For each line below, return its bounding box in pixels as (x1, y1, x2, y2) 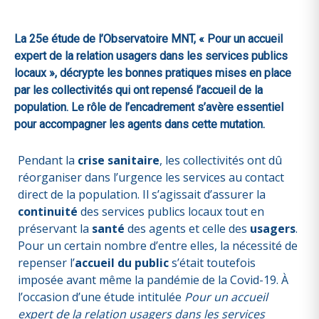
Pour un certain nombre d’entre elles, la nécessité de (18, 238, 298, 253)
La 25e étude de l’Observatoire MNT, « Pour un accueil (14, 32, 283, 46)
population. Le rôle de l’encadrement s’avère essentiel (14, 100, 283, 114)
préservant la (18, 221, 92, 236)
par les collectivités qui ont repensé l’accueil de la (14, 83, 263, 97)
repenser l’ (18, 255, 75, 271)
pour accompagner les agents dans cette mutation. (14, 117, 265, 131)
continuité (18, 204, 78, 219)
